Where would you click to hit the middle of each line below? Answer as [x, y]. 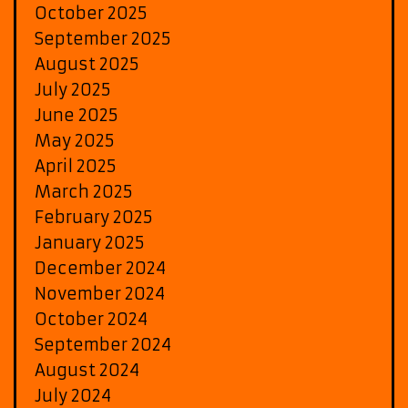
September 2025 [103, 38]
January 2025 [90, 242]
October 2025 [91, 13]
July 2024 [73, 395]
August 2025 [87, 64]
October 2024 [91, 319]
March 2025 [84, 191]
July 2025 [73, 89]
